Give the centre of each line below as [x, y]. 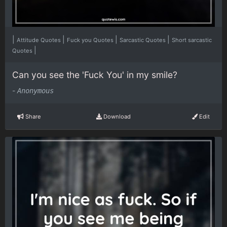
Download [116, 116]
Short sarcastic [192, 40]
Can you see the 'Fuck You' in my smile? [95, 74]
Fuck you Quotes [91, 40]
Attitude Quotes [40, 40]
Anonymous [35, 91]
